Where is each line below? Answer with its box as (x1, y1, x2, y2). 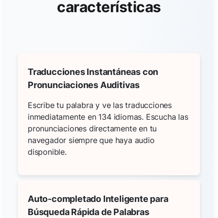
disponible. (28, 146, 67, 157)
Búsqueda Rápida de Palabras (28, 206, 149, 217)
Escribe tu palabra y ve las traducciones (28, 100, 172, 110)
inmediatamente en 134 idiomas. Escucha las (28, 111, 188, 122)
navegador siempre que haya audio (28, 135, 155, 145)
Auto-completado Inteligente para (28, 193, 168, 204)
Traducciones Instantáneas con (28, 66, 159, 77)
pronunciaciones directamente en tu (28, 123, 157, 133)
